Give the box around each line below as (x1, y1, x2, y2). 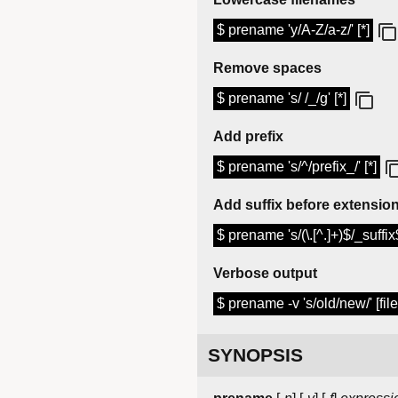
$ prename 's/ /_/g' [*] (217, 91, 346, 107)
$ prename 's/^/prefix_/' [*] (217, 159, 377, 175)
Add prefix (213, 129, 283, 145)
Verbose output (213, 266, 317, 282)
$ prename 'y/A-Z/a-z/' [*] (217, 22, 370, 38)
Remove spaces (213, 60, 322, 76)
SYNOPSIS (208, 345, 303, 366)
